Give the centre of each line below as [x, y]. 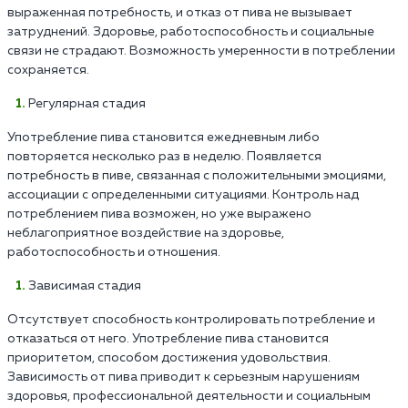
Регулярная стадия [87, 103]
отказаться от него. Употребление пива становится [168, 338]
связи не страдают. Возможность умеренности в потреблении [201, 51]
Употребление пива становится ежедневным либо [163, 137]
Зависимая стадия [85, 286]
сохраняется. [48, 70]
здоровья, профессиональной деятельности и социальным [189, 396]
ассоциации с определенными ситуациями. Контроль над [183, 194]
